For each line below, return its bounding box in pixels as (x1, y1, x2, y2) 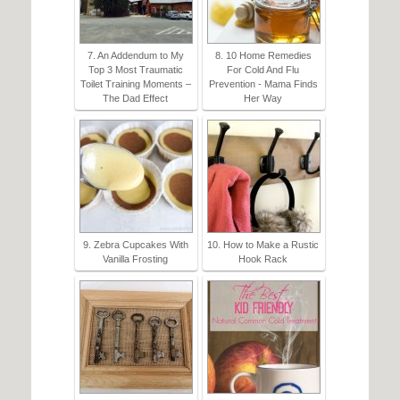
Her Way (244, 93, 282, 104)
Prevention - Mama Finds (208, 79, 318, 90)
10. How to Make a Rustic (207, 239, 319, 251)
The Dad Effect (103, 93, 168, 104)
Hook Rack (238, 254, 287, 265)
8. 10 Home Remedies (214, 50, 312, 62)
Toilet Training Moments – (79, 79, 191, 90)
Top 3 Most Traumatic (87, 64, 183, 76)
